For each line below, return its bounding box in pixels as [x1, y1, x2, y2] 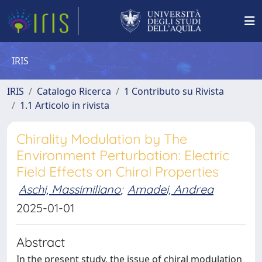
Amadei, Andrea [127, 182, 213, 196]
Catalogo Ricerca [37, 85, 111, 98]
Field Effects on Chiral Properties [16, 163, 219, 180]
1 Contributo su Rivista [124, 85, 224, 98]
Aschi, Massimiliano [19, 182, 120, 196]
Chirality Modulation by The [16, 130, 187, 147]
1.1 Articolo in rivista [20, 99, 109, 112]
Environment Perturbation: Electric [16, 147, 229, 164]
